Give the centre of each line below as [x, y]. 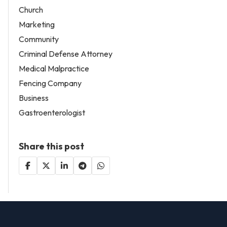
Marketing [37, 24]
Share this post [51, 146]
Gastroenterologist [52, 112]
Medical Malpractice [54, 68]
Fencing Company [50, 83]
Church [31, 9]
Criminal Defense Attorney [66, 53]
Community [39, 39]
